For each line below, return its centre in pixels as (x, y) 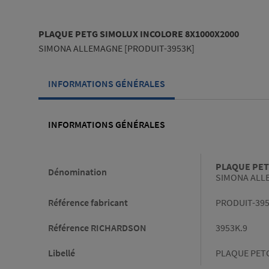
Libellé (62, 253)
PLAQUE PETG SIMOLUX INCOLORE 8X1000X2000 (139, 34)
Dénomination (77, 172)
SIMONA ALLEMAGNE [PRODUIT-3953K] (116, 48)
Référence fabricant (88, 203)
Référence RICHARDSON (97, 228)
